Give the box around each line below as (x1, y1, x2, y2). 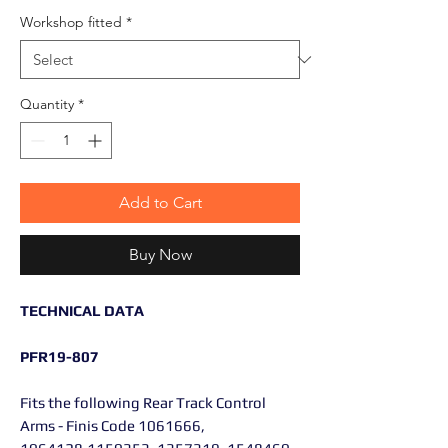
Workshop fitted (20, 13, 122, 31)
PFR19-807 (20, 348, 99, 365)
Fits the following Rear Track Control (20, 394, 266, 411)
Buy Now (128, 245, 192, 264)
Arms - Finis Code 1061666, (20, 417, 205, 434)
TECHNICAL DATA (20, 302, 144, 319)
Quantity (20, 95, 74, 113)
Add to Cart (118, 193, 202, 212)
